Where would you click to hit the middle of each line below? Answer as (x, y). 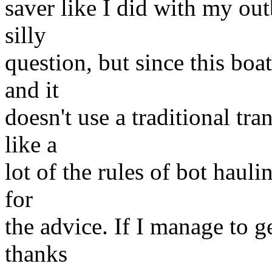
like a (31, 144)
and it (32, 89)
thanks (36, 253)
